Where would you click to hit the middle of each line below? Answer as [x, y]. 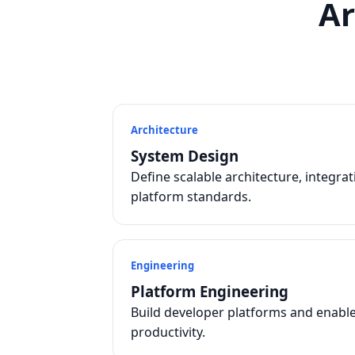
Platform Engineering [210, 291]
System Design [185, 156]
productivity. [168, 332]
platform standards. [191, 197]
